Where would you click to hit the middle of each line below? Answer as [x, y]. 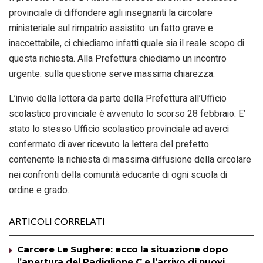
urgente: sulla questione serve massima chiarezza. [112, 74]
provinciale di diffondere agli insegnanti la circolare [111, 13]
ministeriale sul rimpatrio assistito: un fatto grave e [111, 28]
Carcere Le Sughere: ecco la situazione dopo [123, 249]
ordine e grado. [39, 190]
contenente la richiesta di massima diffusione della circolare [130, 159]
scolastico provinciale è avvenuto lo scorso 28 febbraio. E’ [127, 114]
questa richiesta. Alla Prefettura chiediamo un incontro [118, 58]
